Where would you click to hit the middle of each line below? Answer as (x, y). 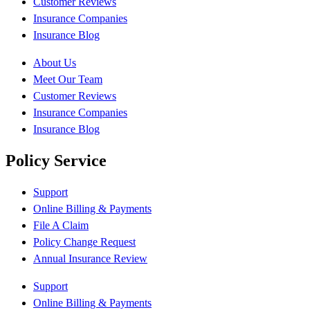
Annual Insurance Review (90, 259)
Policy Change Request (84, 242)
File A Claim (61, 226)
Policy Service (56, 161)
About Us (55, 63)
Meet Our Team (68, 80)
